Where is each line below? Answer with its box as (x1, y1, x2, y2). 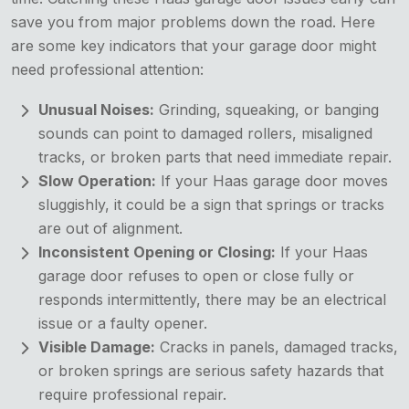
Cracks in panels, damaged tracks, (155, 337, 398, 356)
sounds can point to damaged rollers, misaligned (38, 123, 372, 142)
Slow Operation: (38, 171, 156, 190)
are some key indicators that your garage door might (11, 36, 376, 55)
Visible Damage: (38, 337, 155, 356)
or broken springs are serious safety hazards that (38, 361, 383, 380)
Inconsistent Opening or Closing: (38, 242, 276, 261)
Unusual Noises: (38, 100, 154, 119)
